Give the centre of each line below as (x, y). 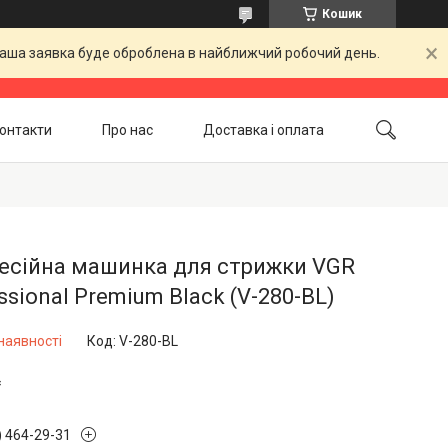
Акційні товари (275, 174)
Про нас (127, 129)
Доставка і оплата (263, 129)
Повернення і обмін (112, 174)
